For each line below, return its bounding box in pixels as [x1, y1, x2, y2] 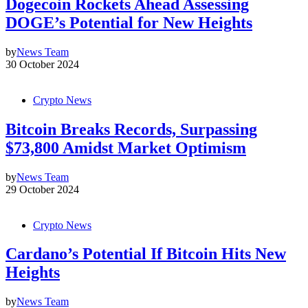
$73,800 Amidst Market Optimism [5, 138, 246, 157]
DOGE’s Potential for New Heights [5, 13, 252, 32]
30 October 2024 [5, 58, 79, 70]
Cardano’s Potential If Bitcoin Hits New [5, 245, 286, 263]
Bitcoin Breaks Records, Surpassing [5, 120, 257, 138]
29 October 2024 [5, 183, 79, 195]
